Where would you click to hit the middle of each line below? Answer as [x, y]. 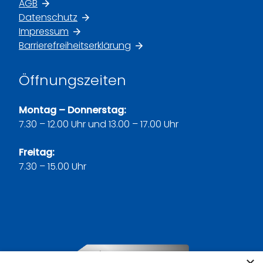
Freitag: [37, 152]
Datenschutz [48, 17]
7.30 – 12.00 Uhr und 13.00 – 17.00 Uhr [99, 124]
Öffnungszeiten [73, 80]
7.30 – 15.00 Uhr [53, 166]
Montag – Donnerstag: [73, 110]
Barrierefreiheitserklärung [75, 45]
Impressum [44, 31]
